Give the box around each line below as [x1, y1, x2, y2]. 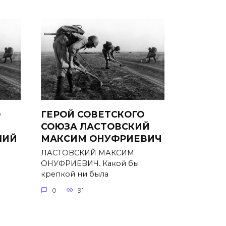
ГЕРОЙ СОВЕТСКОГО [41, 108, 144, 120]
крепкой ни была [41, 169, 108, 179]
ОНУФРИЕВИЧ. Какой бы [41, 159, 139, 168]
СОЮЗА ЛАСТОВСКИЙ [41, 121, 150, 132]
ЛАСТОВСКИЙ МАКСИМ [41, 148, 134, 158]
